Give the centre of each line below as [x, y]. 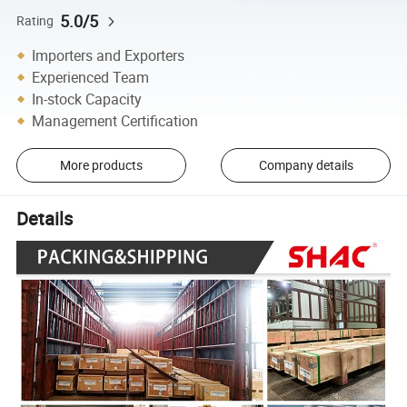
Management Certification [115, 120]
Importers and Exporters [109, 55]
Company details [306, 165]
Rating [35, 20]
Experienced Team [91, 77]
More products [101, 165]
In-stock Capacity [87, 99]
